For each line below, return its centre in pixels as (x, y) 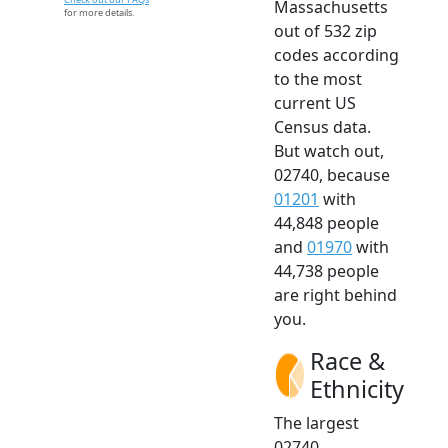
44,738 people (326, 271)
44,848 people (326, 223)
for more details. (99, 13)
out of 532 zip (325, 31)
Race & (347, 361)
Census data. (322, 127)
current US (315, 103)
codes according (336, 55)
